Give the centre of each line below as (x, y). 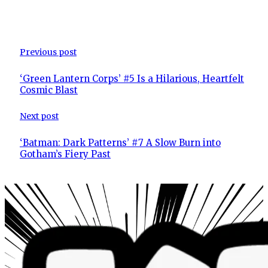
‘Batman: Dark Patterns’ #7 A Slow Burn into (120, 143)
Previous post (48, 52)
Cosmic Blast (49, 90)
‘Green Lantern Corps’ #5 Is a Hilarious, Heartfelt (132, 78)
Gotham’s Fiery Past (65, 154)
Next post (39, 116)
